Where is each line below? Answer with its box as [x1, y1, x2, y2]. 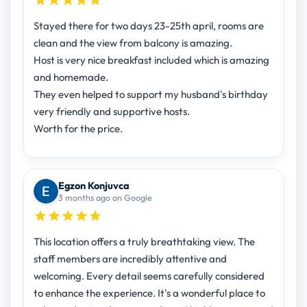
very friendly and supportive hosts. [33, 105, 190, 119]
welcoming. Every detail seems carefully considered [33, 269, 86, 283]
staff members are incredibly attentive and [33, 252, 227, 266]
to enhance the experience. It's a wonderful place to [33, 286, 158, 300]
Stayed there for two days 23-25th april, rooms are [33, 19, 264, 33]
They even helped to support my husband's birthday [33, 88, 268, 101]
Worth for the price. [33, 122, 123, 136]
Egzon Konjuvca [58, 179, 130, 193]
